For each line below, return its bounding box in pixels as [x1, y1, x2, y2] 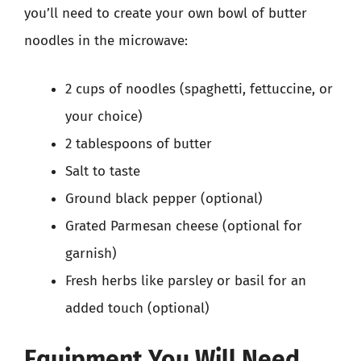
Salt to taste [65, 162, 140, 180]
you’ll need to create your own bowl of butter [24, 5, 307, 22]
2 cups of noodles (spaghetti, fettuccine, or [65, 80, 333, 98]
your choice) [65, 107, 143, 125]
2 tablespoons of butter [65, 135, 212, 152]
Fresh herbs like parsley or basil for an [65, 272, 306, 289]
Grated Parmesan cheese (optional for [65, 217, 302, 234]
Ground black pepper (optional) [65, 189, 263, 207]
